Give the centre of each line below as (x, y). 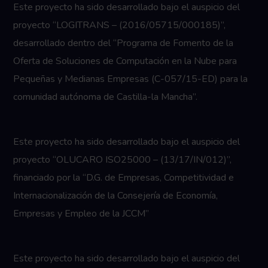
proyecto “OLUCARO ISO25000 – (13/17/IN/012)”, (123, 160)
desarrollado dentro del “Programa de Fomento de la (124, 43)
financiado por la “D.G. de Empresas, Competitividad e (124, 178)
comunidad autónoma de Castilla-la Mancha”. (106, 97)
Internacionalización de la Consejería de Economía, (116, 196)
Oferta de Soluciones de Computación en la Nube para (125, 61)
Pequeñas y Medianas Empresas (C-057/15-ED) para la (131, 79)
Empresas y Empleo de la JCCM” (81, 214)
